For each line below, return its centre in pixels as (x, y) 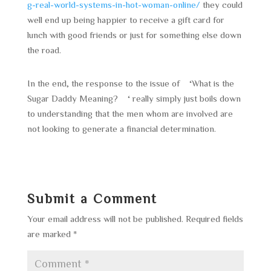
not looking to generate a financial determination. (121, 129)
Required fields (214, 219)
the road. (44, 50)
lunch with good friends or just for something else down (134, 35)
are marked (50, 234)
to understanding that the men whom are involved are (130, 113)
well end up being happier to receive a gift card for (126, 20)
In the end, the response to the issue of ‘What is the (130, 83)
